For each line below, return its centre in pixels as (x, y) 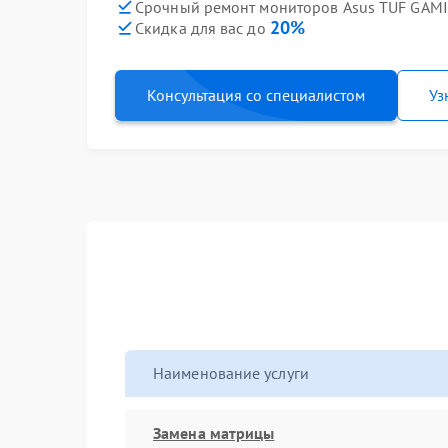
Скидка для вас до (202, 28)
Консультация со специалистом (256, 95)
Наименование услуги (231, 373)
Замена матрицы (214, 432)
